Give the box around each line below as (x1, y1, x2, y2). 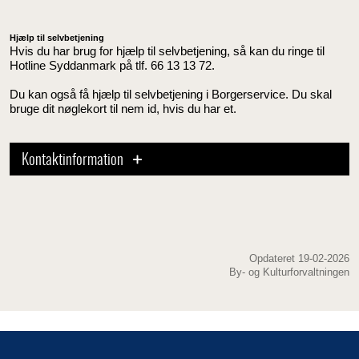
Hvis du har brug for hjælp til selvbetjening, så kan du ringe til (10, 43, 325, 58)
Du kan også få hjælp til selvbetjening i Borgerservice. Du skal (10, 87, 332, 101)
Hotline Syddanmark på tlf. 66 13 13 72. (10, 58, 215, 72)
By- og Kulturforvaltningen (229, 265, 349, 278)
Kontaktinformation (22, 152, 127, 168)
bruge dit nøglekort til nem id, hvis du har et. (10, 101, 236, 115)
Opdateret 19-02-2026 (249, 252, 349, 264)
